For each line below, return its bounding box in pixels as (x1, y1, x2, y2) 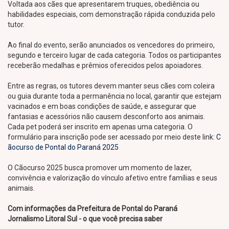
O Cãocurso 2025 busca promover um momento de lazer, (8, 164, 192, 172)
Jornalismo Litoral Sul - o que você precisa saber (8, 215, 163, 223)
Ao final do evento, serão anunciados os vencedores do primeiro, (8, 41, 215, 49)
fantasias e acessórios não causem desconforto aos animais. (8, 112, 205, 121)
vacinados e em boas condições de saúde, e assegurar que (8, 102, 196, 110)
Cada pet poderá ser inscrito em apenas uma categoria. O (8, 123, 193, 131)
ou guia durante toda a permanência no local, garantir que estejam (8, 92, 221, 100)
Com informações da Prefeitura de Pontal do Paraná (8, 204, 177, 213)
